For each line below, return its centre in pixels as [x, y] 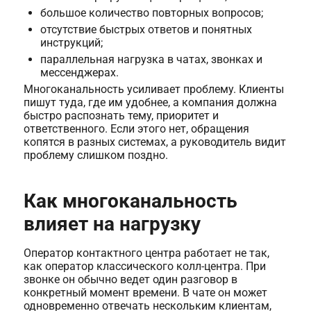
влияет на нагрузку [112, 224]
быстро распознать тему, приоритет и [121, 116]
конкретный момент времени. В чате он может [145, 293]
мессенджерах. [79, 73]
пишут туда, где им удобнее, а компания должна [150, 103]
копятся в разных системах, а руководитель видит [154, 142]
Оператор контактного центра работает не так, [146, 253]
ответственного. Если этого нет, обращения [136, 129]
